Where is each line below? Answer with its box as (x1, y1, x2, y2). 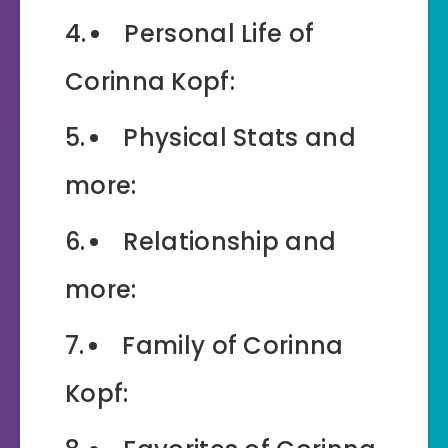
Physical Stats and (123, 120, 356, 154)
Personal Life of (124, 16, 315, 50)
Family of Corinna (122, 328, 344, 362)
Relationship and (123, 224, 337, 258)
